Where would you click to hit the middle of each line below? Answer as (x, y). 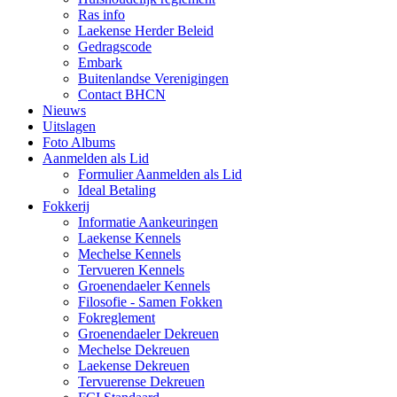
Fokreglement (117, 317)
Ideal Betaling (117, 190)
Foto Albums (79, 142)
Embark (100, 62)
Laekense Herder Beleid (146, 30)
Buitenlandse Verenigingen (153, 78)
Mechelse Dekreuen (134, 349)
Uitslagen (69, 126)
